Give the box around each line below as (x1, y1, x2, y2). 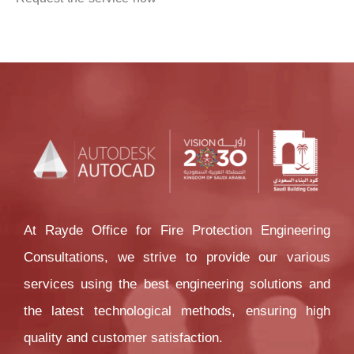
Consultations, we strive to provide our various (24, 248, 330, 265)
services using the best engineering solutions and (24, 275, 330, 292)
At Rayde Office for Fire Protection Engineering (24, 221, 330, 238)
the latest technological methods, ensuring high (24, 302, 330, 318)
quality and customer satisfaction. (24, 329, 223, 345)
